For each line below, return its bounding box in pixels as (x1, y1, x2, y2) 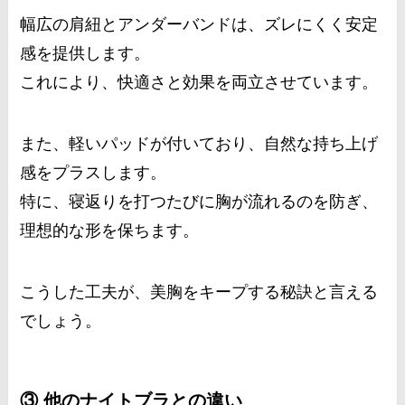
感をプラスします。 (20, 164, 167, 183)
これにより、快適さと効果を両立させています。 (20, 73, 379, 92)
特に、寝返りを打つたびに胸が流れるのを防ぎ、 (20, 193, 379, 212)
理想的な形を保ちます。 (20, 221, 200, 240)
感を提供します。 (20, 44, 151, 63)
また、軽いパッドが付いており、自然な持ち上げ (20, 135, 379, 154)
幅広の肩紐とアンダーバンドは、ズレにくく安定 (20, 15, 379, 34)
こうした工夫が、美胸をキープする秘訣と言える (20, 282, 379, 301)
